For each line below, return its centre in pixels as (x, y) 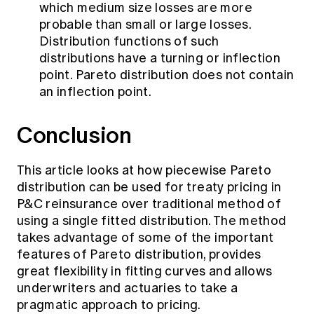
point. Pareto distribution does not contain (167, 75)
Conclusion (74, 135)
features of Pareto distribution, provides (139, 255)
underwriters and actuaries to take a (127, 288)
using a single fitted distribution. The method (152, 221)
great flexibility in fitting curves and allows (145, 272)
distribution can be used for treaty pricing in (149, 187)
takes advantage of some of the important (145, 238)
